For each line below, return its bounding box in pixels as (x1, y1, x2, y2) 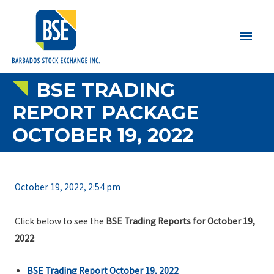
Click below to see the (14, 215, 106, 228)
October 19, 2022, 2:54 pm (14, 181, 120, 193)
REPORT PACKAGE (12, 100, 199, 124)
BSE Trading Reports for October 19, (105, 215, 255, 228)
